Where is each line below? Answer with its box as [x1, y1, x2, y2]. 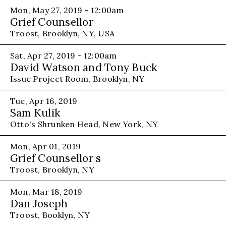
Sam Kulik [10, 105, 61, 120]
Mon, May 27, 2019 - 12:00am [10, 5, 124, 15]
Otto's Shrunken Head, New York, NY [10, 119, 158, 129]
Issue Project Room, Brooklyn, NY [10, 73, 145, 84]
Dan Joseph [10, 196, 68, 210]
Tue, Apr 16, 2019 [10, 95, 78, 106]
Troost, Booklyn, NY [10, 209, 90, 220]
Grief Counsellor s [10, 151, 101, 165]
